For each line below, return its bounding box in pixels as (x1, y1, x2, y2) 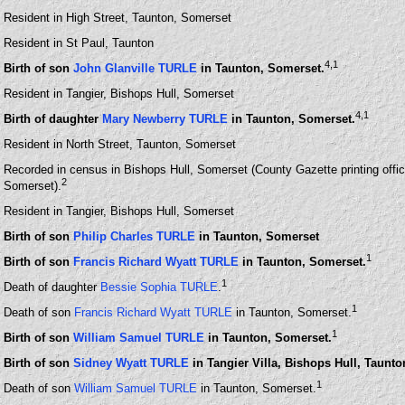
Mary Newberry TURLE (102, 112, 228, 127)
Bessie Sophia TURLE (100, 280, 218, 295)
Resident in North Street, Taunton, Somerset (4, 137, 236, 151)
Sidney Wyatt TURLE (73, 356, 189, 371)
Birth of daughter (4, 112, 102, 127)
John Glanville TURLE (73, 61, 197, 76)
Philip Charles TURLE (73, 230, 195, 243)
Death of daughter (4, 280, 100, 295)
